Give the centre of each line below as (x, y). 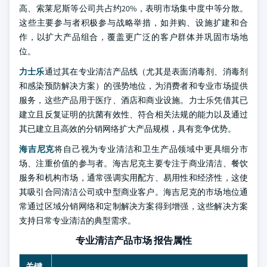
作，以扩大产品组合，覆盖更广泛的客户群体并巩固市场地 (133, 37)
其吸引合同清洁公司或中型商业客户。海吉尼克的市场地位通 (133, 192)
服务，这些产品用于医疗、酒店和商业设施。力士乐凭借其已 (133, 100)
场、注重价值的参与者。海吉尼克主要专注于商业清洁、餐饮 (133, 163)
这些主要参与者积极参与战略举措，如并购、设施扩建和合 (133, 22)
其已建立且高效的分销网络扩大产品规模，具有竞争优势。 (128, 128)
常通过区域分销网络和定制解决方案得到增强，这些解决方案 (133, 206)
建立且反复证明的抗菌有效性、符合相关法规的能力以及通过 (133, 114)
